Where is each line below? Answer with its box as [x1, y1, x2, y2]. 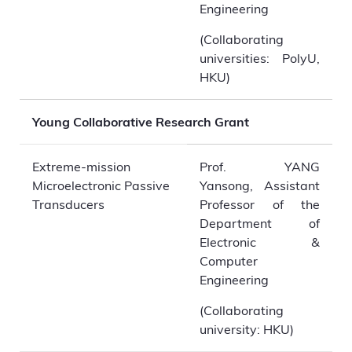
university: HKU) [200, 321, 294, 337]
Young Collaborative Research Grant [32, 114, 249, 130]
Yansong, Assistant [200, 177, 320, 193]
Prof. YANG [200, 158, 320, 174]
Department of [200, 214, 320, 231]
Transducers [32, 196, 104, 212]
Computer [200, 252, 258, 269]
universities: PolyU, [200, 49, 320, 66]
